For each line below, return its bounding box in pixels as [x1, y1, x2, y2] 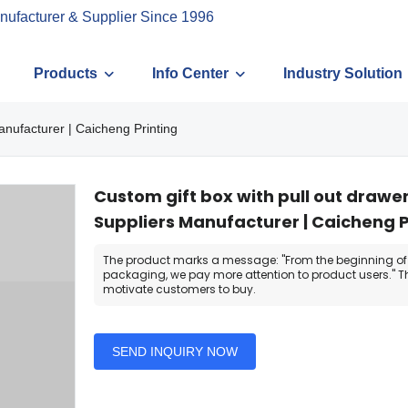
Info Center [152, 66, 229, 81]
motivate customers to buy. [102, 281, 256, 297]
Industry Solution [283, 66, 403, 81]
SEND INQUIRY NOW [111, 344, 238, 359]
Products [34, 66, 97, 81]
